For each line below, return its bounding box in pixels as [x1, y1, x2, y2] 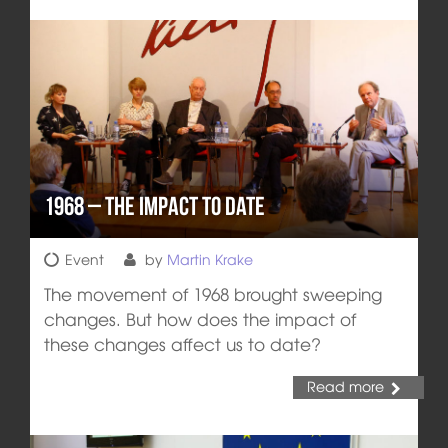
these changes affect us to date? [43, 330, 321, 356]
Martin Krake [166, 248, 253, 269]
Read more [306, 376, 384, 397]
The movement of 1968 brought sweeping [43, 280, 382, 306]
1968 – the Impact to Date [43, 191, 265, 220]
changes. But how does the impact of [43, 305, 356, 331]
